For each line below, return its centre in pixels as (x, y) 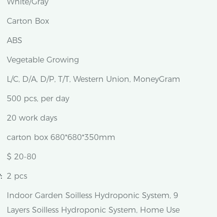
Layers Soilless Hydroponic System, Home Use (93, 210)
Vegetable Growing (43, 60)
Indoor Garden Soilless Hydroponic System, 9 (93, 195)
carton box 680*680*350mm (61, 137)
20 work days (32, 118)
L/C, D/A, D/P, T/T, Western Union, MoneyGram (93, 79)
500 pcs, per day (38, 99)
